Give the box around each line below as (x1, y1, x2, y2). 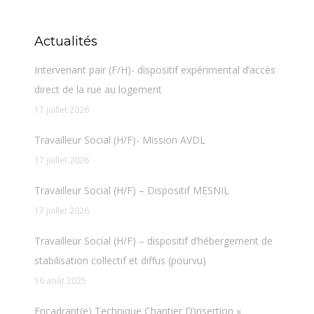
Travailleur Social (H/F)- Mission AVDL (34, 133, 205, 147)
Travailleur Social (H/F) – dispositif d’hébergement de (34, 234, 273, 248)
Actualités (34, 34, 97, 50)
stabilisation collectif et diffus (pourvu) (34, 254, 206, 268)
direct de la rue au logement (34, 83, 162, 97)
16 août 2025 (34, 275, 86, 287)
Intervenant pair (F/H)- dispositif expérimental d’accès (34, 63, 275, 77)
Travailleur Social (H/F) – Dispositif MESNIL (34, 184, 229, 198)
